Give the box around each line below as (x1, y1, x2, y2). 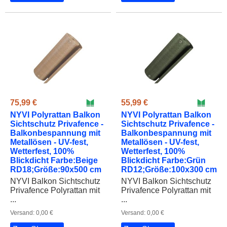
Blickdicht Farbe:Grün (121, 156, 206, 165)
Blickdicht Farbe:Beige (10, 156, 98, 165)
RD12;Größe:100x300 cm (121, 165, 217, 174)
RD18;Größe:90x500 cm (10, 165, 101, 174)
